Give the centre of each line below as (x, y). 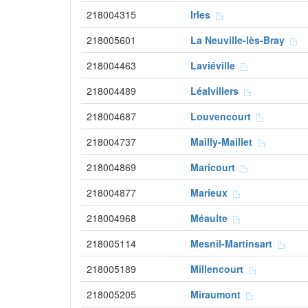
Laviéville (216, 65)
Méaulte (212, 218)
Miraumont (218, 294)
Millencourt (220, 269)
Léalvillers (217, 91)
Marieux (212, 192)
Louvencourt (223, 116)
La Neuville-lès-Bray (240, 40)
